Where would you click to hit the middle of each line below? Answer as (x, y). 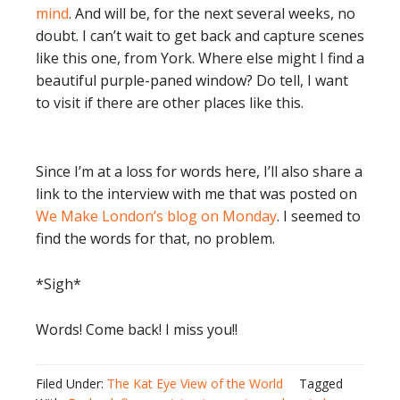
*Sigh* (58, 284)
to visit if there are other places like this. (170, 103)
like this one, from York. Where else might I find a (200, 58)
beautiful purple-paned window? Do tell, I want (192, 80)
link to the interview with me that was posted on (196, 194)
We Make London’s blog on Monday (156, 216)
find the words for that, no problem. (155, 238)
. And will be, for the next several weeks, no (212, 13)
